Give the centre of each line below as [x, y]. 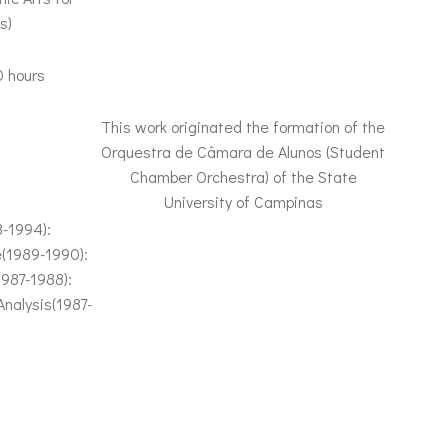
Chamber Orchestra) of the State [243, 176]
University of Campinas [243, 201]
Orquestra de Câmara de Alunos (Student [243, 151]
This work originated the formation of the [243, 126]
